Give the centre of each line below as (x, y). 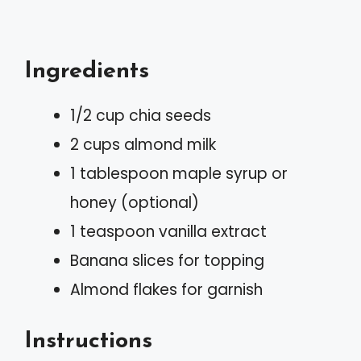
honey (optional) (135, 203)
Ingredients (87, 72)
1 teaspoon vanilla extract (168, 232)
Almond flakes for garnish (166, 290)
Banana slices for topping (167, 261)
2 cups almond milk (143, 145)
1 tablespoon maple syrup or (179, 174)
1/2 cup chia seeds (141, 116)
